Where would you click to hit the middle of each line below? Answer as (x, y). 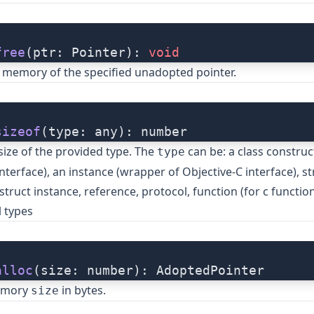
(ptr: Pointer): (87, 53)
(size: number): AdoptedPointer (149, 271)
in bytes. (82, 291)
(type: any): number (114, 132)
